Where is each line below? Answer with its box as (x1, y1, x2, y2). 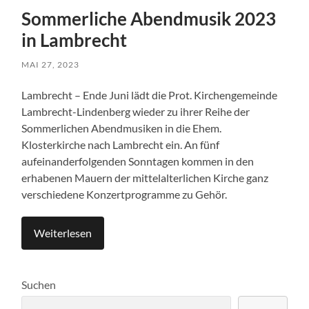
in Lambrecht (21, 28, 128, 51)
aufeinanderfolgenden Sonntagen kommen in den (21, 154, 255, 168)
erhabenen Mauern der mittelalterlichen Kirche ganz (21, 170, 269, 184)
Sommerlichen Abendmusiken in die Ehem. (21, 121, 222, 134)
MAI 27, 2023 (21, 59, 80, 70)
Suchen (21, 277, 57, 291)
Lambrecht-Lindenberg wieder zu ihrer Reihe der (21, 104, 250, 118)
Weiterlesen (34, 226, 92, 239)
